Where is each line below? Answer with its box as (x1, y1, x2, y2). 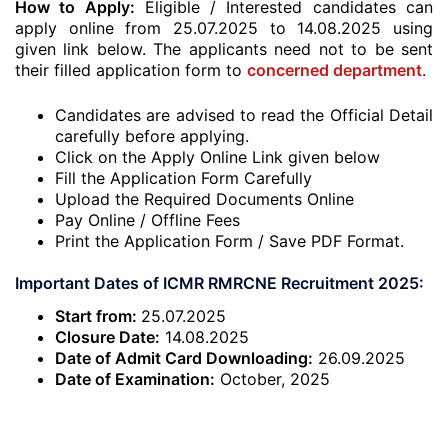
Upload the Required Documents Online (55, 189, 354, 209)
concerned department (247, 60, 422, 80)
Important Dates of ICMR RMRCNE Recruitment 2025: (15, 273, 424, 293)
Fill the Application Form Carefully (55, 168, 312, 188)
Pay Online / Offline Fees (55, 210, 240, 230)
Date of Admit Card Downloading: (55, 348, 313, 368)
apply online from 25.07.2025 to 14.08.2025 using (15, 18, 433, 38)
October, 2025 (215, 369, 330, 389)
